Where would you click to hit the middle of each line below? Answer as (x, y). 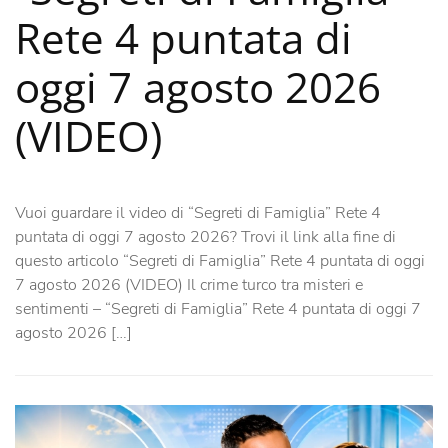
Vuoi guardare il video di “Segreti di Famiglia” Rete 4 (198, 212)
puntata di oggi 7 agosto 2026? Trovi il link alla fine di (205, 236)
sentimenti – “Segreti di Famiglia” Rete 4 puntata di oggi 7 (218, 308)
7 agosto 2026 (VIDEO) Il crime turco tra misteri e (189, 284)
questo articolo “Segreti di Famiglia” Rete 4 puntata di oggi (220, 260)
